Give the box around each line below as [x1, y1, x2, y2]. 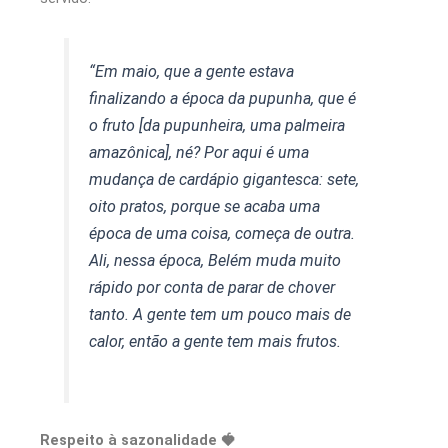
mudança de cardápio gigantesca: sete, [89, 169, 360, 189]
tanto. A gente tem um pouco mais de [89, 304, 352, 324]
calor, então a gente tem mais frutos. [89, 331, 342, 351]
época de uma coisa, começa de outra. [89, 223, 356, 243]
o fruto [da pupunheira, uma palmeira [89, 115, 346, 135]
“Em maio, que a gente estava [89, 61, 295, 81]
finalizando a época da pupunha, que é [89, 88, 357, 108]
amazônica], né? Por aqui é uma [89, 142, 310, 162]
